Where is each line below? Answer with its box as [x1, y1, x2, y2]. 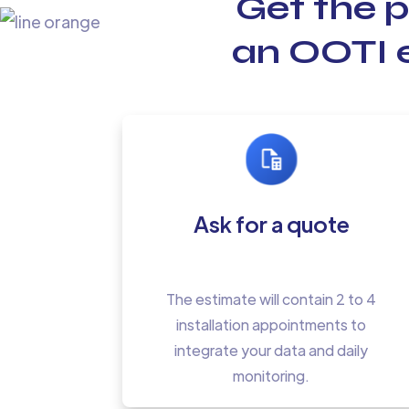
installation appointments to [176, 314, 367, 334]
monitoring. [233, 365, 310, 385]
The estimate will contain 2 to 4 [166, 288, 377, 309]
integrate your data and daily [174, 340, 369, 360]
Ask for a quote [193, 208, 350, 237]
